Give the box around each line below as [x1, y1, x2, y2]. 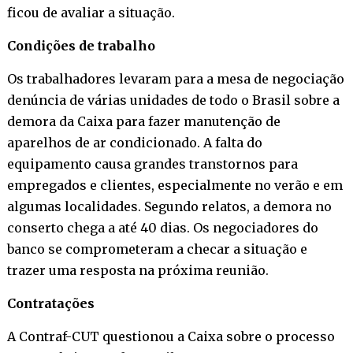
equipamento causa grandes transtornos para [6, 155, 298, 172]
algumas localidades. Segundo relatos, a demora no [6, 198, 332, 214]
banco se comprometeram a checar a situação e [6, 240, 307, 257]
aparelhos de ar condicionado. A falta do [6, 134, 262, 150]
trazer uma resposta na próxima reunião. [6, 262, 269, 278]
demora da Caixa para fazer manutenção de [6, 113, 281, 129]
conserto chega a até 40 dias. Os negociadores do [6, 219, 318, 236]
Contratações [6, 295, 95, 311]
